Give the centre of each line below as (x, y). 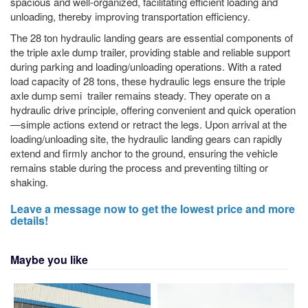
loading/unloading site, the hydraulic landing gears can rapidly (146, 139)
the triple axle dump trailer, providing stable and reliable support (150, 52)
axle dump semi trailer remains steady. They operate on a (140, 96)
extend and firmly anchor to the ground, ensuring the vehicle (144, 153)
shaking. (29, 182)
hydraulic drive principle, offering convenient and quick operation (153, 110)
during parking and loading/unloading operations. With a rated (146, 67)
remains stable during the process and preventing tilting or (139, 168)
